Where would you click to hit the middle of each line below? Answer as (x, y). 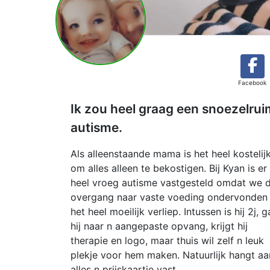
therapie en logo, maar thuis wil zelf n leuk (167, 240)
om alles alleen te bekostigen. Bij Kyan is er (169, 168)
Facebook (252, 83)
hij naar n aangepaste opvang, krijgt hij (159, 226)
